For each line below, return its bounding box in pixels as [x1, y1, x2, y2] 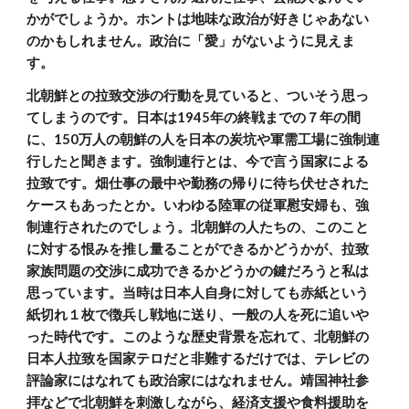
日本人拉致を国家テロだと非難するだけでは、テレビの [26, 351, 370, 366]
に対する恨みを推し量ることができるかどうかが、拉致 [26, 241, 370, 257]
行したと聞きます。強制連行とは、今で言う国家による [26, 153, 370, 169]
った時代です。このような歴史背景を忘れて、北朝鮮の [26, 329, 370, 344]
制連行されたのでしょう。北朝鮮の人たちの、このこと [26, 219, 370, 235]
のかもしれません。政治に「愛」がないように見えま [26, 33, 356, 48]
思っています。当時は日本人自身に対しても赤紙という [26, 285, 370, 300]
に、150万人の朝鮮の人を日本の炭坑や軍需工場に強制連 [26, 131, 381, 147]
